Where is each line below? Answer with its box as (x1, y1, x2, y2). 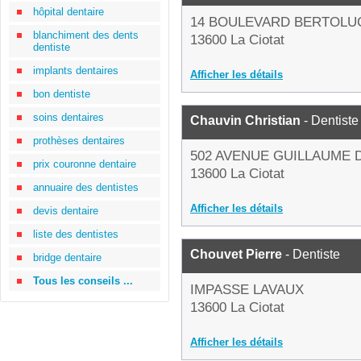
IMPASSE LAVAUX (190, 282, 304, 297)
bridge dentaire (33, 251, 102, 263)
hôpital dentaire (33, 6, 104, 18)
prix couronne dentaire (33, 158, 136, 170)
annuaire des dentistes (33, 181, 139, 193)
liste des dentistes (33, 228, 118, 240)
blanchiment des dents (33, 29, 139, 41)
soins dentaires (33, 111, 104, 123)
